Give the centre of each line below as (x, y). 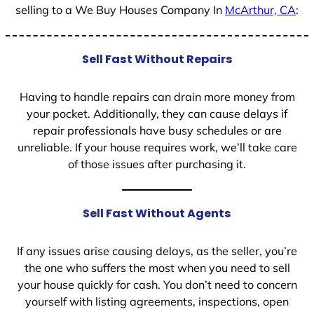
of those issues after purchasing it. (157, 164)
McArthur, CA (260, 10)
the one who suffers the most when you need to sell (157, 268)
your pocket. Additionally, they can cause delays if (157, 114)
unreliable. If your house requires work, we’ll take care (157, 148)
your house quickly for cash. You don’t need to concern (157, 285)
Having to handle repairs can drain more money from (157, 97)
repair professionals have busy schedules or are (157, 131)
